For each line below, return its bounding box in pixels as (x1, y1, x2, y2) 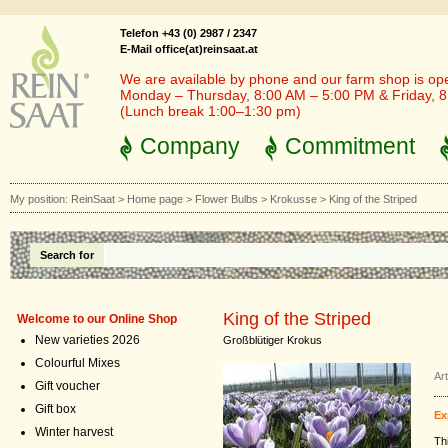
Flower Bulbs (195, 193, 258, 205)
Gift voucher (35, 379, 100, 393)
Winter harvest (35, 425, 113, 439)
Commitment (285, 133, 415, 159)
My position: (10, 193, 71, 205)
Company (140, 133, 240, 159)
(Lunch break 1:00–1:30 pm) (120, 103, 301, 119)
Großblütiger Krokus (223, 334, 322, 346)
